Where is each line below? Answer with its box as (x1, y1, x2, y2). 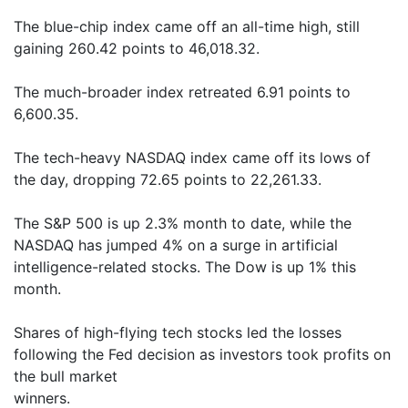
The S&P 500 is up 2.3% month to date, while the (14, 214, 352, 232)
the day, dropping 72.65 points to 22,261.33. (14, 170, 321, 189)
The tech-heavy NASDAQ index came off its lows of (14, 148, 371, 167)
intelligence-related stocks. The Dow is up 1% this (14, 258, 356, 276)
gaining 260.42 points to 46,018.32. (14, 39, 260, 57)
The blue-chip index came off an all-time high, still (14, 17, 360, 36)
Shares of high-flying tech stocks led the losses (14, 323, 342, 342)
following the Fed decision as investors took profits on (14, 345, 391, 363)
